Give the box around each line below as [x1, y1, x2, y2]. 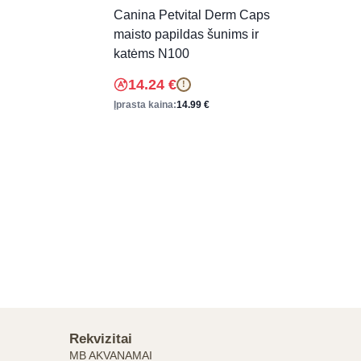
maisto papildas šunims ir [113, 27, 259, 41]
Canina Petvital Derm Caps [113, 7, 270, 22]
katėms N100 [113, 46, 189, 60]
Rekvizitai [69, 331, 132, 346]
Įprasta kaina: [113, 98, 176, 110]
